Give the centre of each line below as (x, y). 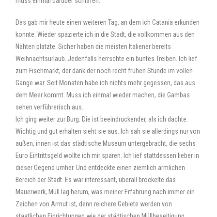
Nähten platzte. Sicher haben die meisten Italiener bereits (93, 46)
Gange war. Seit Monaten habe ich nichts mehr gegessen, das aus (106, 83)
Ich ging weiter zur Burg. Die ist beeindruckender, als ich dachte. (102, 119)
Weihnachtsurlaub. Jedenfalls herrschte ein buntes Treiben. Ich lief (107, 59)
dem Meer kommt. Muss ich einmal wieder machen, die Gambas (103, 95)
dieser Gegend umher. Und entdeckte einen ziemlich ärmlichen (101, 168)
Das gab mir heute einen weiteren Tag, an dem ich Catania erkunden (108, 22)
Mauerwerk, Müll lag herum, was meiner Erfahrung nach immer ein (105, 192)
